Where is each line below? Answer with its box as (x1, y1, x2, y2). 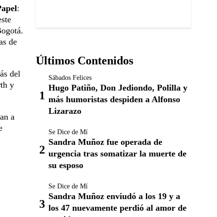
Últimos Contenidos (36, 54, 133, 67)
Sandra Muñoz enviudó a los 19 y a (48, 191, 180, 201)
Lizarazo (48, 106, 81, 116)
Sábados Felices (48, 74, 92, 81)
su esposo (48, 160, 83, 170)
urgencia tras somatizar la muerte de (48, 149, 186, 158)
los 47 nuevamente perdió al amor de (48, 203, 186, 213)
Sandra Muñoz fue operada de (48, 137, 162, 147)
